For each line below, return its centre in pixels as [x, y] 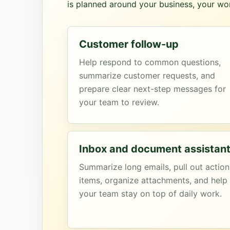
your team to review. [119, 102]
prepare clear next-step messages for [152, 89]
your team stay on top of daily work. [150, 194]
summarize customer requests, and [147, 75]
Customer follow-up [129, 44]
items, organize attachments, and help [153, 180]
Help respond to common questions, [150, 62]
